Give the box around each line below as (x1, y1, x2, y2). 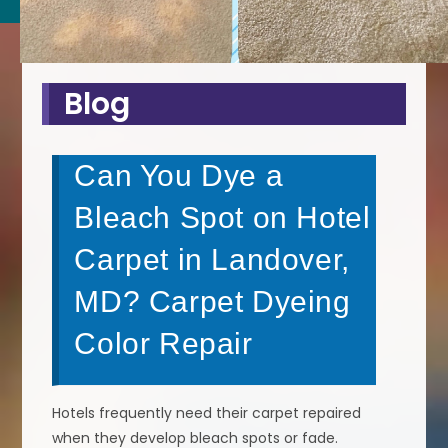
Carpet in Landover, (74, 242, 350, 276)
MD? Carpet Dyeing (74, 284, 351, 318)
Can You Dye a (74, 158, 284, 192)
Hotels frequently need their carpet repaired (52, 402, 362, 423)
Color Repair (74, 326, 253, 360)
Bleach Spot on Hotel (74, 200, 371, 234)
